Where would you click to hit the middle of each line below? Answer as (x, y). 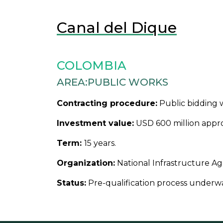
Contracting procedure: (107, 103)
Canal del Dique (117, 28)
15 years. (100, 143)
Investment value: (95, 123)
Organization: (86, 163)
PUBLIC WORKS (128, 82)
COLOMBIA (92, 65)
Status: (71, 183)
